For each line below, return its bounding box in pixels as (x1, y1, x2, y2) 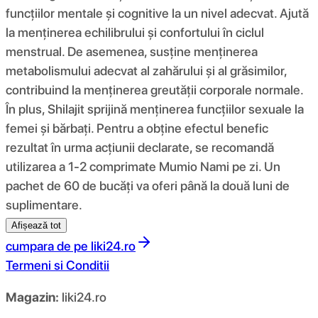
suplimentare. (6, 197, 82, 212)
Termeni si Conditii (6, 257, 109, 273)
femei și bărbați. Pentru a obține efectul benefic (6, 120, 268, 136)
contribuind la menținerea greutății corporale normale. (6, 82, 303, 97)
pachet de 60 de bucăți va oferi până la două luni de (6, 177, 290, 193)
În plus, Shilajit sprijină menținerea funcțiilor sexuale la (6, 101, 304, 116)
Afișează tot (11, 219, 61, 231)
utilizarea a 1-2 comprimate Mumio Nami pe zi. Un (6, 158, 280, 174)
